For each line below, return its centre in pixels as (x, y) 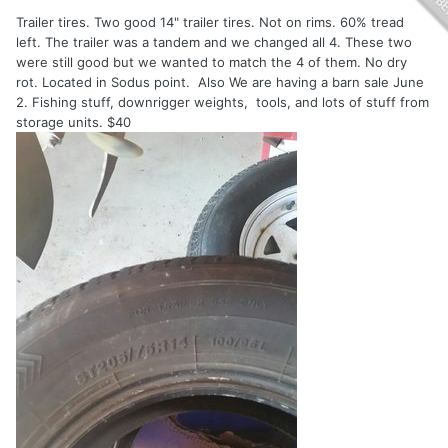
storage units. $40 (73, 122)
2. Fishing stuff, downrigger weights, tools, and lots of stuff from (222, 102)
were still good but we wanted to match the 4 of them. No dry (211, 62)
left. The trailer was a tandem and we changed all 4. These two (214, 42)
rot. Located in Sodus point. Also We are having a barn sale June (220, 82)
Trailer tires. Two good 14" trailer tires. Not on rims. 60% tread (210, 22)
